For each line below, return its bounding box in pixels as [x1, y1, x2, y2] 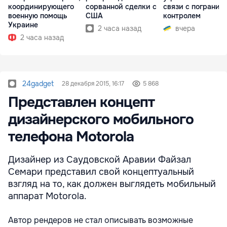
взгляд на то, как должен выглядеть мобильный [8, 178, 216, 190]
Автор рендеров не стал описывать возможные [8, 215, 193, 226]
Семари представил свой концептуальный [8, 166, 194, 178]
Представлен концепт [8, 93, 155, 112]
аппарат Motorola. [8, 191, 87, 202]
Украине [8, 20, 38, 30]
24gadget [22, 79, 54, 89]
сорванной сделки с [86, 2, 157, 12]
